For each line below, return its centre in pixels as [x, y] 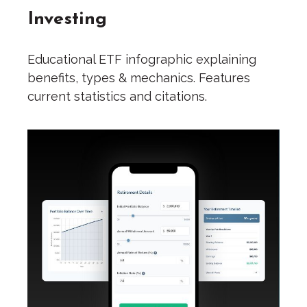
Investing [67, 18]
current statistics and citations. [117, 97]
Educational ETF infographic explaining [142, 60]
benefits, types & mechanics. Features [139, 78]
